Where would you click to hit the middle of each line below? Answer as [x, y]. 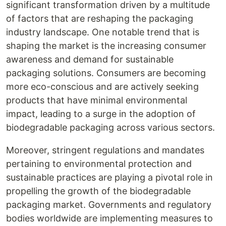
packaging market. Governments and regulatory [109, 205]
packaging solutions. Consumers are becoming [106, 73]
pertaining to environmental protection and [99, 164]
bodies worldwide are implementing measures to [109, 218]
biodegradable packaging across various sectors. [110, 127]
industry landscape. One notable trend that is [103, 32]
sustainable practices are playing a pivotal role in [109, 177]
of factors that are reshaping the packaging [100, 18]
